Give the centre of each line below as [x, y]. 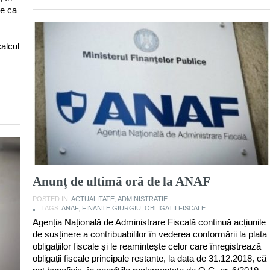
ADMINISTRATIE [143, 199]
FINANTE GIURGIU [111, 208]
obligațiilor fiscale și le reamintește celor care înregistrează [147, 246]
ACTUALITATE [93, 199]
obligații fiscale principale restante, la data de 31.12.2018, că [149, 258]
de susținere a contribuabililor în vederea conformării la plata [150, 234]
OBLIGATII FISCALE [175, 208]
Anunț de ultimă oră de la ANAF [121, 181]
